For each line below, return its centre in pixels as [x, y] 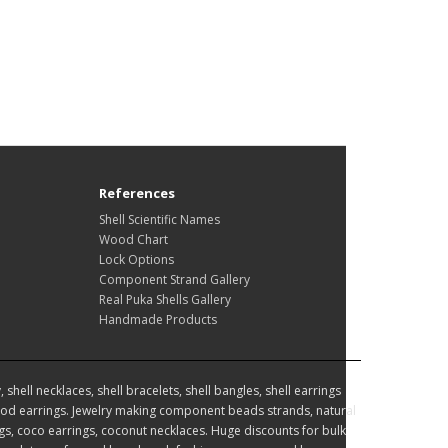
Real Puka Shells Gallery [164, 300]
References [136, 193]
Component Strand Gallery [174, 280]
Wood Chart [133, 240]
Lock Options [136, 260]
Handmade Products [157, 320]
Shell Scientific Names [159, 220]
